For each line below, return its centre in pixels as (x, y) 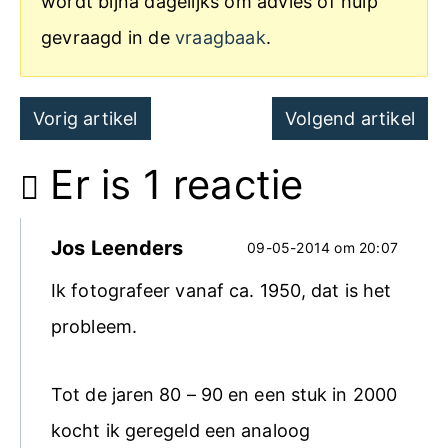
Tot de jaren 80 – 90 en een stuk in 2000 (224, 394)
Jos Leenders (117, 248)
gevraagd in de (108, 38)
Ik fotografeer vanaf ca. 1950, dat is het (221, 291)
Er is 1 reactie (171, 185)
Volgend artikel (349, 119)
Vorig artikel (85, 119)
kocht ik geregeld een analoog (180, 430)
